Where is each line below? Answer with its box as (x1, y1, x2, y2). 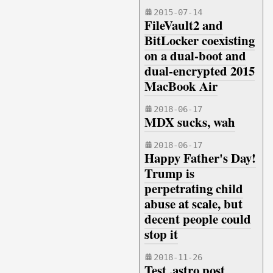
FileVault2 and (144, 16, 223, 34)
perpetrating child (144, 179, 243, 197)
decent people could (144, 210, 251, 228)
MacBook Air (144, 77, 218, 95)
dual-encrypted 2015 (144, 62, 255, 80)
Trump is (144, 164, 194, 182)
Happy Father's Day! (144, 149, 256, 167)
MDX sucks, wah (144, 113, 235, 131)
